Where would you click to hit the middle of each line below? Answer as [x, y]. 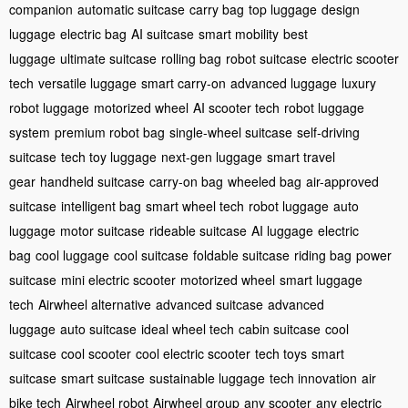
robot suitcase [266, 58]
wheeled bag [265, 181]
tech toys [281, 353]
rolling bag [191, 58]
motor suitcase [102, 230]
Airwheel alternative [95, 304]
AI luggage [282, 230]
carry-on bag [186, 181]
